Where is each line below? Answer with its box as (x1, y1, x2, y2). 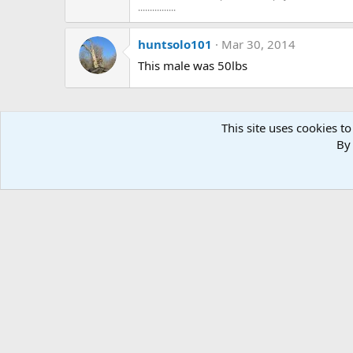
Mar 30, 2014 (221, 35, 295, 52)
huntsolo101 (138, 35, 212, 52)
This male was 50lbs (138, 57, 247, 73)
